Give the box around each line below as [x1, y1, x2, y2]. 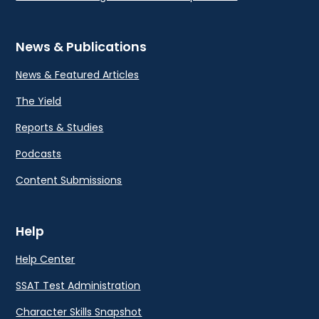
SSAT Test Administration [16, 278, 141, 293]
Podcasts [16, 147, 62, 162]
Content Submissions [16, 173, 122, 188]
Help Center [16, 252, 75, 267]
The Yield [16, 94, 62, 109]
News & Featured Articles [16, 68, 140, 83]
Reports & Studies [16, 120, 104, 135]
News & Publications [16, 38, 147, 56]
